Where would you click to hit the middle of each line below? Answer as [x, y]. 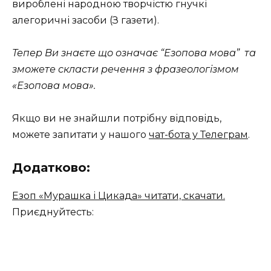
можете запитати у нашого [80, 135]
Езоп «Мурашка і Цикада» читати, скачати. [119, 195]
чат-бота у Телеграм [198, 135]
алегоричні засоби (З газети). [86, 20]
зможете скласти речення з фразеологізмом [126, 70]
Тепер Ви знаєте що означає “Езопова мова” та [134, 53]
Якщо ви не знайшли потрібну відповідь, [117, 119]
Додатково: [51, 167]
